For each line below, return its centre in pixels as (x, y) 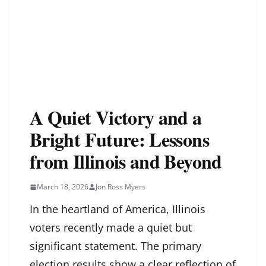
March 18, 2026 (63, 187)
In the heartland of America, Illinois (118, 209)
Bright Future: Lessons (119, 140)
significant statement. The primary (115, 246)
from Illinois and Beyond (126, 161)
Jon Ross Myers (121, 187)
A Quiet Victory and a (116, 118)
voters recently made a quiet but (111, 228)
